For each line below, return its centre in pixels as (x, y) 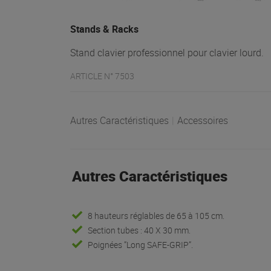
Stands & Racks (104, 29)
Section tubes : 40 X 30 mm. (139, 230)
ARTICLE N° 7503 (102, 76)
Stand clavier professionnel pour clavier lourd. (167, 53)
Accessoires (203, 120)
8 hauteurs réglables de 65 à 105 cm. (156, 216)
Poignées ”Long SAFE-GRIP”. (141, 245)
